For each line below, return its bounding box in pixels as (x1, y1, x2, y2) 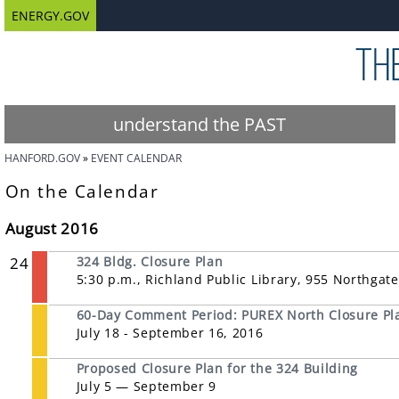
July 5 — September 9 (76, 378, 217, 395)
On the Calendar (4, 180, 159, 203)
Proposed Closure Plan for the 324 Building (76, 360, 359, 377)
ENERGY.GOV (11, 7, 89, 24)
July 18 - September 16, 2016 (76, 324, 264, 341)
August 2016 (4, 218, 99, 239)
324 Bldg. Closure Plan (76, 253, 224, 270)
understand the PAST (113, 112, 287, 136)
